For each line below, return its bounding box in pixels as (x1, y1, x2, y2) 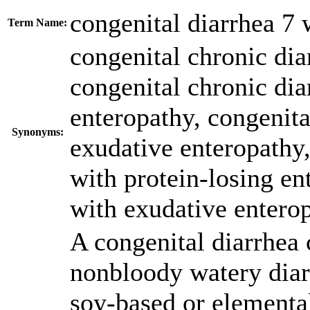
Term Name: (8, 17, 67, 28)
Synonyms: (11, 126, 64, 138)
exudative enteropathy (70, 133, 304, 162)
